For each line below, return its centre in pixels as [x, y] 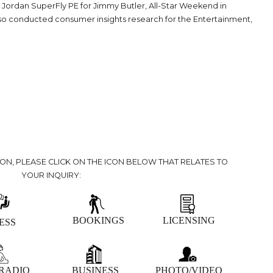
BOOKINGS [98, 220]
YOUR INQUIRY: [51, 175]
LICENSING [189, 220]
